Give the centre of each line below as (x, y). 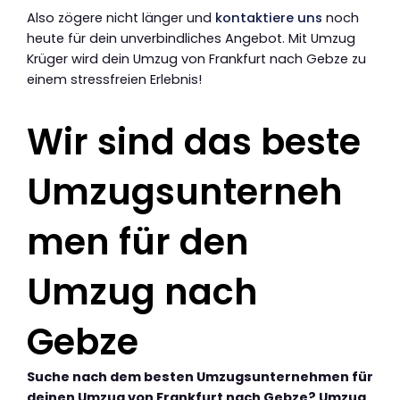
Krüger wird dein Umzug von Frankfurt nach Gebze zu (196, 59)
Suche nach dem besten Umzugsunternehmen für (200, 377)
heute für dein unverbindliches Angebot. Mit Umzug (191, 39)
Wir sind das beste (194, 142)
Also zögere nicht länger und (121, 18)
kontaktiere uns (269, 18)
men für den (138, 242)
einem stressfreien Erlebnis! (114, 80)
